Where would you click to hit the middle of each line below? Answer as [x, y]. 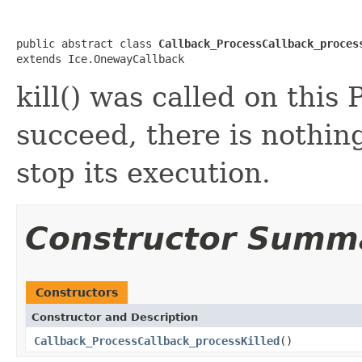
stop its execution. [143, 173]
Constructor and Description [115, 317]
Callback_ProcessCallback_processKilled [157, 341]
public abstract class [87, 43]
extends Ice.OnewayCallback [100, 59]
